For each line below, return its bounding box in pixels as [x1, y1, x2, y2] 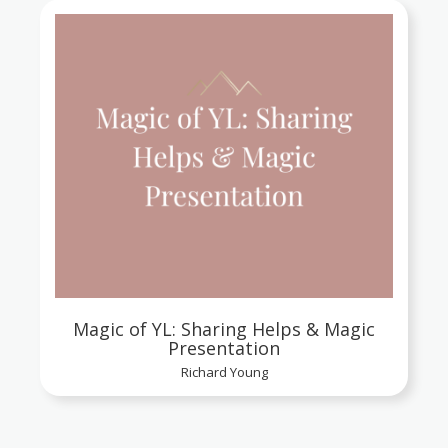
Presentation [168, 335, 280, 360]
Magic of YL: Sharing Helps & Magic [73, 316, 375, 341]
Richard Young [180, 362, 268, 381]
